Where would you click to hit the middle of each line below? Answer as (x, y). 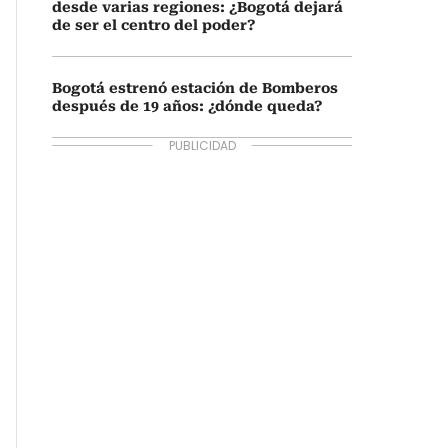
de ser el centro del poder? (153, 25)
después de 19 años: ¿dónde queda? (187, 106)
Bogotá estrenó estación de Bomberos (195, 88)
